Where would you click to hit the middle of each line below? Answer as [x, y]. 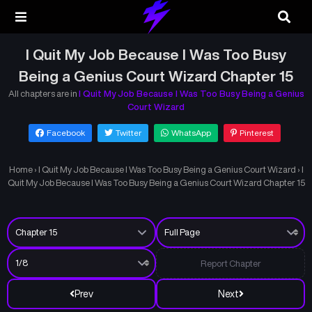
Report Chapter [231, 263]
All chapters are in [43, 94]
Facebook [65, 133]
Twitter [128, 133]
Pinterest [256, 133]
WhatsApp [191, 133]
